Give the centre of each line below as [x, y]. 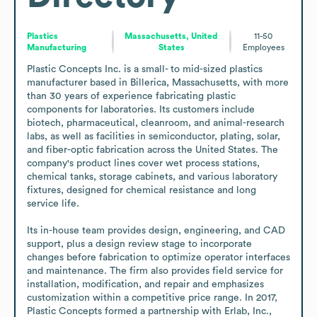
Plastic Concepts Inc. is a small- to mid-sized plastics [145, 69]
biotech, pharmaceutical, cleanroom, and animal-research [156, 123]
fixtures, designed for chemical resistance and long [142, 190]
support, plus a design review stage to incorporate [139, 244]
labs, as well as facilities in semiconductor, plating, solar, [154, 136]
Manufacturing [57, 47]
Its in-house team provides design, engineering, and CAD [156, 230]
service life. [53, 203]
